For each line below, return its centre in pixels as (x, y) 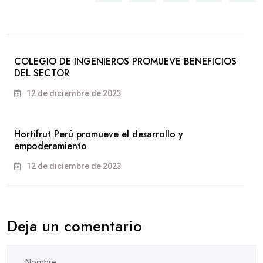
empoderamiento (50, 146)
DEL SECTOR (42, 73)
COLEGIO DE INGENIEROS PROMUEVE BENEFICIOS (125, 62)
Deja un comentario (75, 226)
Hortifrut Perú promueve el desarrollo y (99, 134)
